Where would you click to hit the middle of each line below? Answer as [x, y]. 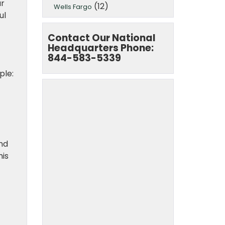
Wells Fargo [73, 7]
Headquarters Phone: [100, 48]
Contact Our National [101, 38]
